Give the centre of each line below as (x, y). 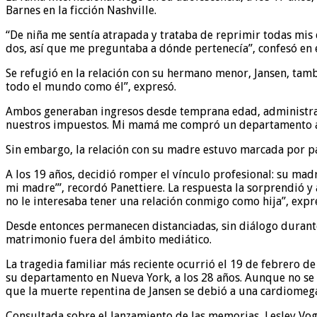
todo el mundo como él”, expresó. (91, 87)
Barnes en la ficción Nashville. (81, 11)
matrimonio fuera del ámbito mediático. (109, 240)
